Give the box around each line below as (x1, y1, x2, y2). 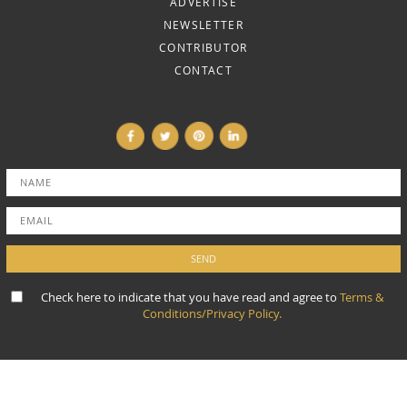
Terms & (339, 288, 383, 305)
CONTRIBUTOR (159, 39, 248, 55)
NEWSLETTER (163, 16, 244, 32)
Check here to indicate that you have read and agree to (40, 288, 340, 305)
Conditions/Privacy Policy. (142, 304, 282, 322)
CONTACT (174, 62, 233, 77)
